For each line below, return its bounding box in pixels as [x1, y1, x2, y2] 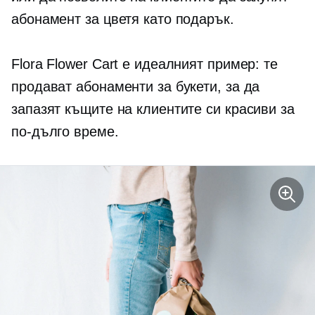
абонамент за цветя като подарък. [11, 11, 234, 27]
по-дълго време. [11, 124, 119, 140]
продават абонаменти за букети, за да [11, 79, 260, 95]
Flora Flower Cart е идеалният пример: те [11, 56, 278, 72]
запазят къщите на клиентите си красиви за [11, 101, 295, 117]
